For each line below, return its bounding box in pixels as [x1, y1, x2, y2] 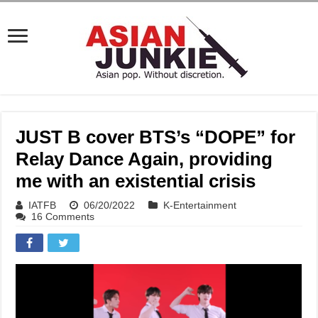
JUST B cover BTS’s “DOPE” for [16, 126, 296, 148]
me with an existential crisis [16, 170, 256, 192]
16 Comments [31, 211, 95, 222]
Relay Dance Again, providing [16, 148, 273, 170]
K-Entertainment [163, 199, 237, 211]
